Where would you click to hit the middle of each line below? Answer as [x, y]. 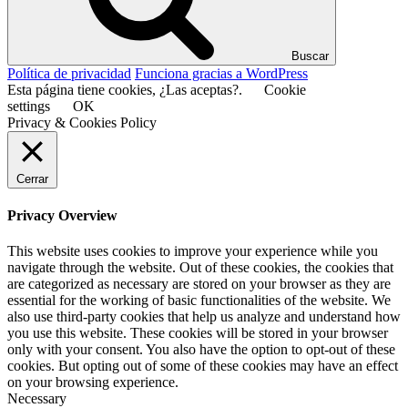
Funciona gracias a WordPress [221, 73]
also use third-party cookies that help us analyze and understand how [204, 317]
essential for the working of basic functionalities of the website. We [199, 301]
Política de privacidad [69, 73]
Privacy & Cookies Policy [82, 122]
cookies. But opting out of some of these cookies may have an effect [203, 366]
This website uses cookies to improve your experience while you [193, 251]
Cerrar [32, 178]
